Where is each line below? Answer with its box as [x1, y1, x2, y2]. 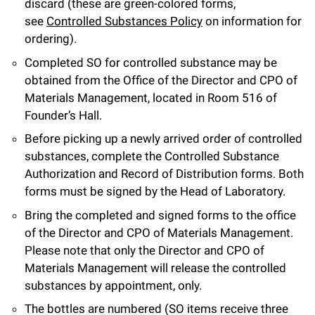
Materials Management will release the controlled [25, 260, 286, 275]
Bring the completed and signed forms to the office [25, 207, 296, 222]
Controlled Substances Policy [46, 14, 202, 29]
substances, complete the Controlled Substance [25, 149, 279, 164]
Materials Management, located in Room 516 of [25, 90, 277, 105]
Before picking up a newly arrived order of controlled [25, 131, 302, 146]
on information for [202, 14, 302, 29]
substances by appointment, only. [25, 278, 202, 292]
